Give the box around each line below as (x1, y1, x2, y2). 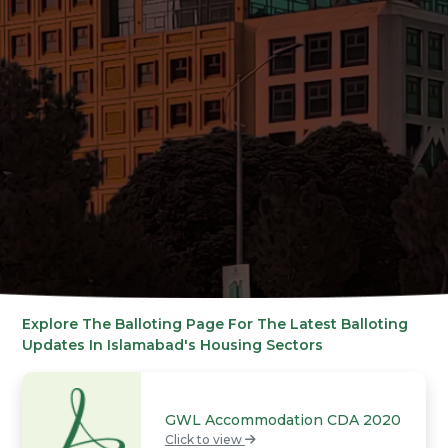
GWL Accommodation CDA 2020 (164, 411, 401, 430)
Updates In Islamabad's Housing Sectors (22, 335, 324, 354)
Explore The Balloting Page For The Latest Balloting (22, 314, 409, 333)
